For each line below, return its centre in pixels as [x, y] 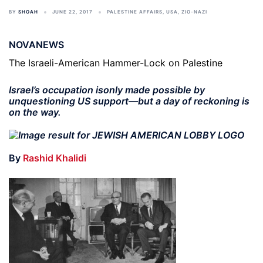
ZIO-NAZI [194, 12]
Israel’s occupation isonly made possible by [107, 90]
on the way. [35, 112]
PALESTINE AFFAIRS [135, 12]
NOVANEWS [36, 45]
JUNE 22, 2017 [73, 12]
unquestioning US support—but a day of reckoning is [129, 101]
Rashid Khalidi [55, 158]
